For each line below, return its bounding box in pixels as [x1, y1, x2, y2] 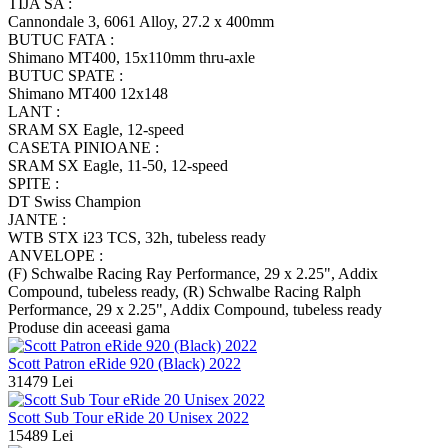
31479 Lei [8, 373, 73, 391]
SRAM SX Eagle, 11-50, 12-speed [8, 157, 228, 175]
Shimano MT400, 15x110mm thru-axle [8, 49, 255, 67]
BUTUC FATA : [8, 31, 114, 49]
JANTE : [8, 211, 66, 229]
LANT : [8, 103, 60, 121]
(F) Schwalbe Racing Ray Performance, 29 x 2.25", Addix [8, 265, 378, 283]
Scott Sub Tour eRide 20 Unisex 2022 [8, 409, 249, 427]
